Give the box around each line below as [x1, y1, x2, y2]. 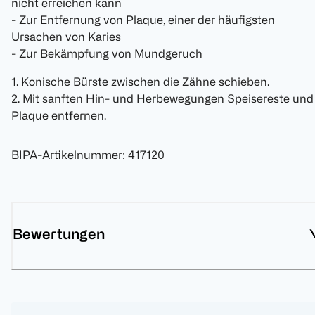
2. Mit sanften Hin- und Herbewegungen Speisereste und [11, 92, 314, 105]
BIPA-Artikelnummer [11, 148, 122, 162]
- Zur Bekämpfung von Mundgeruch [11, 47, 202, 60]
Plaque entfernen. [11, 109, 106, 122]
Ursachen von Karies [11, 30, 121, 44]
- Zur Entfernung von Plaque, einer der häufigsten [11, 13, 275, 27]
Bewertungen [13, 226, 105, 243]
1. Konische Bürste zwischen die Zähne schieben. [11, 75, 269, 89]
